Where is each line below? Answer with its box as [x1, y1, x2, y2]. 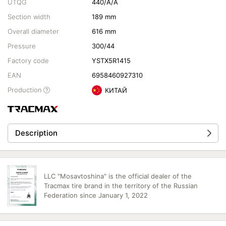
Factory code [8, 56, 49, 65]
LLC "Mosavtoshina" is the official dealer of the [43, 172, 192, 180]
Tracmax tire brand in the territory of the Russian [43, 181, 198, 190]
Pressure [8, 42, 36, 50]
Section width [8, 13, 50, 21]
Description [15, 128, 58, 138]
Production [8, 86, 42, 94]
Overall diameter [8, 27, 59, 35]
